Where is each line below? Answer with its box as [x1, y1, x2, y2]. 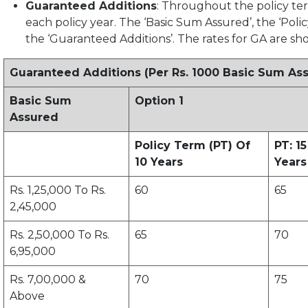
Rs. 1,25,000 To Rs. [10, 184, 106, 197]
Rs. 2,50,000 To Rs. [10, 228, 109, 242]
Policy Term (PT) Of [135, 139, 250, 153]
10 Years [135, 155, 183, 169]
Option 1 [135, 94, 184, 108]
